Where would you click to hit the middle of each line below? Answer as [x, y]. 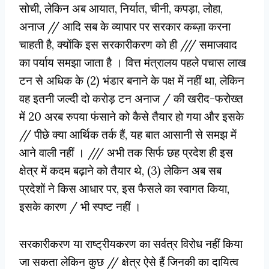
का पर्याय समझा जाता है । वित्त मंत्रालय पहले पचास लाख [133, 62]
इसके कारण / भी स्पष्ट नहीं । [80, 206]
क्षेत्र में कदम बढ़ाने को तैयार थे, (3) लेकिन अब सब [120, 170]
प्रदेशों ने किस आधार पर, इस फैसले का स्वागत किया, [124, 188]
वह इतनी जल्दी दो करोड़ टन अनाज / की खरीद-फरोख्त [131, 98]
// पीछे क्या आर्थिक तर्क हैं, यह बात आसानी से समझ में [128, 134]
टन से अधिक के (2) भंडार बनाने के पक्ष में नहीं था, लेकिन [132, 80]
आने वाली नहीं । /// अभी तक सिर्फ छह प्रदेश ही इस [126, 152]
